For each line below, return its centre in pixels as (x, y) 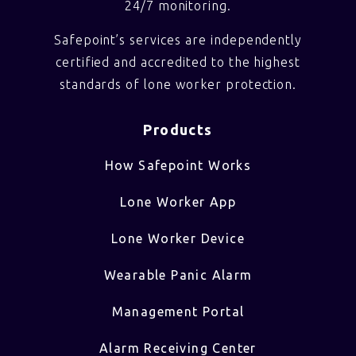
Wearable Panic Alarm (178, 275)
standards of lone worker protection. (178, 84)
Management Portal (178, 312)
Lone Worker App (178, 202)
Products (178, 130)
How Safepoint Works (178, 166)
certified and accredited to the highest (178, 62)
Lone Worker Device (178, 239)
